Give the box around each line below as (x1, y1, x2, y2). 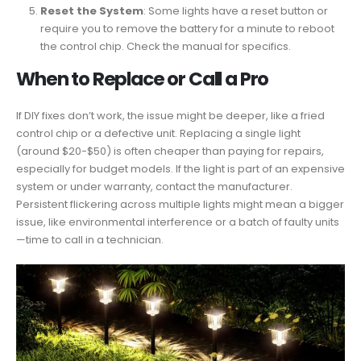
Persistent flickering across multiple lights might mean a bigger (16, 197, 344, 213)
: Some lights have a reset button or (143, 3, 328, 19)
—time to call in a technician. (16, 232, 164, 248)
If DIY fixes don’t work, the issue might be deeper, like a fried (16, 108, 325, 124)
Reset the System (39, 3, 143, 19)
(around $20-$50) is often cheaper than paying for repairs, (16, 143, 324, 160)
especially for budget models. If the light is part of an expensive (16, 161, 345, 177)
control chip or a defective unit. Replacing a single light (16, 126, 301, 142)
